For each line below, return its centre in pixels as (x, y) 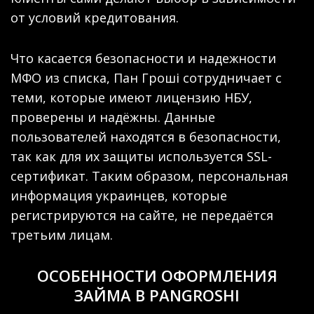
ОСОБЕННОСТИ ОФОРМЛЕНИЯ (157, 275)
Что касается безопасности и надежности (143, 58)
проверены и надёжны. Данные (113, 117)
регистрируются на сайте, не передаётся (142, 215)
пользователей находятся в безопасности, (146, 136)
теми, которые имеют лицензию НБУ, (131, 97)
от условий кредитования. (95, 17)
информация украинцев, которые (119, 195)
